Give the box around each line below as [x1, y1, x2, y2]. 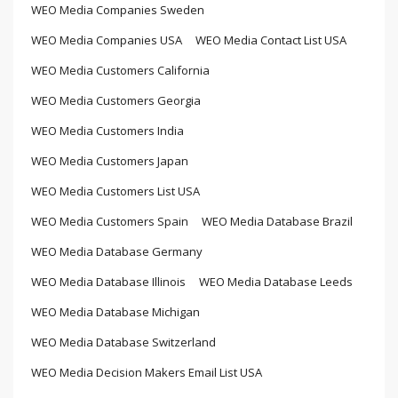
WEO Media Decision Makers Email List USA [31, 364, 262, 380]
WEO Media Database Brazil [202, 213, 353, 229]
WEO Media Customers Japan [31, 153, 188, 169]
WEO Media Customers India [31, 123, 184, 139]
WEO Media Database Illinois [31, 274, 186, 290]
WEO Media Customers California [31, 62, 210, 78]
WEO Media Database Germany [31, 243, 203, 259]
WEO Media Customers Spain [31, 213, 188, 229]
